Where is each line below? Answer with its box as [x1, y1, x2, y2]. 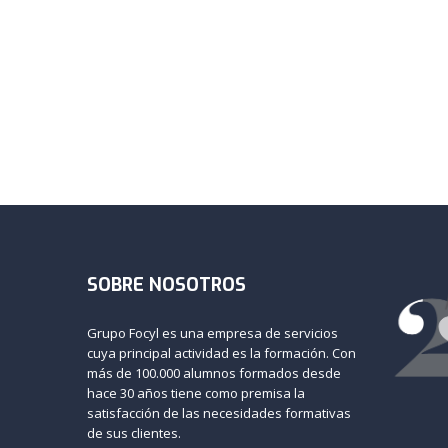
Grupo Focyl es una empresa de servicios [87, 324, 338, 343]
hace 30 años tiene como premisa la [87, 384, 305, 403]
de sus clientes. [87, 424, 181, 443]
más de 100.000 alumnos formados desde [87, 364, 341, 383]
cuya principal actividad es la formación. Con [87, 344, 356, 363]
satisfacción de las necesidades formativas [87, 404, 351, 423]
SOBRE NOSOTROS [87, 273, 246, 298]
